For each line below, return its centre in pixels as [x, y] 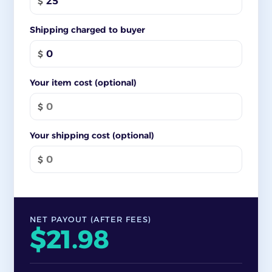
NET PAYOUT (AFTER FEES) [90, 219]
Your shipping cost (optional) [92, 135]
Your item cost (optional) [83, 83]
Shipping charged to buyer [87, 30]
